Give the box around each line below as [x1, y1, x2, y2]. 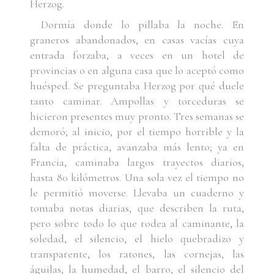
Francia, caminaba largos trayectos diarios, [30, 155, 244, 169]
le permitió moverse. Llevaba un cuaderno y [30, 186, 244, 199]
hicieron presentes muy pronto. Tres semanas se [30, 109, 244, 123]
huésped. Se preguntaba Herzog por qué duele [30, 79, 244, 92]
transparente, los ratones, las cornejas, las [30, 247, 244, 261]
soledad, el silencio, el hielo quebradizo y [30, 232, 244, 245]
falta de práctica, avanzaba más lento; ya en [30, 140, 244, 154]
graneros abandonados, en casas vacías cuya [30, 33, 244, 46]
